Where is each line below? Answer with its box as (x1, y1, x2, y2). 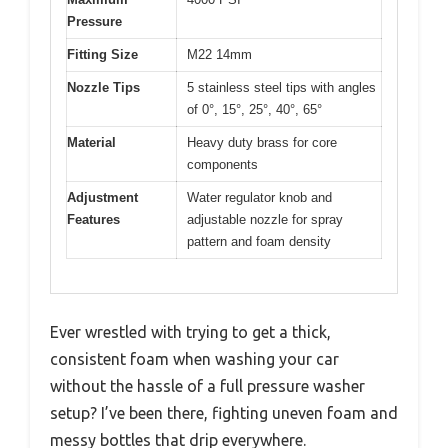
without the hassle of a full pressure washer (50, 377, 365, 396)
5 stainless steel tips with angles (187, 79, 376, 95)
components (187, 156, 258, 172)
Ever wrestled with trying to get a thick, (50, 323, 331, 342)
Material (67, 134, 116, 150)
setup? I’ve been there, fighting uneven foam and (50, 404, 398, 423)
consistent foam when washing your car (50, 350, 339, 369)
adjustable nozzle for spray (187, 211, 343, 227)
